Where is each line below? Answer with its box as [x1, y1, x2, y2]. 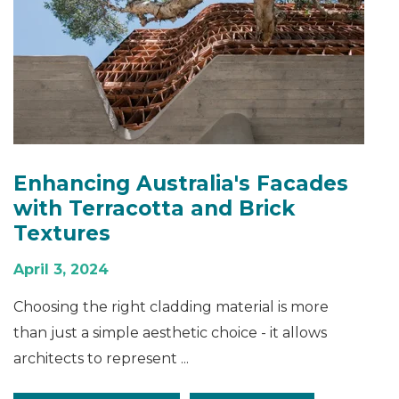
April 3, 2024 [13, 260, 109, 278]
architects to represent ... [13, 349, 189, 367]
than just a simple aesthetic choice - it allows [13, 323, 327, 341]
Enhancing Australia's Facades [13, 170, 348, 196]
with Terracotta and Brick [13, 195, 295, 221]
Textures [13, 220, 110, 246]
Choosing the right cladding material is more [13, 297, 329, 315]
